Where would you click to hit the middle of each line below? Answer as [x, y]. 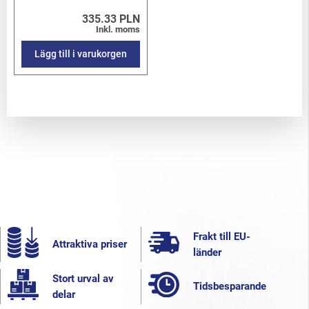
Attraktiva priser [90, 245]
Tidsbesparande [230, 287]
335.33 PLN [111, 19]
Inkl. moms [118, 30]
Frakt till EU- [222, 236]
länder [207, 252]
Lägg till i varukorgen [81, 54]
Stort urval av [83, 278]
